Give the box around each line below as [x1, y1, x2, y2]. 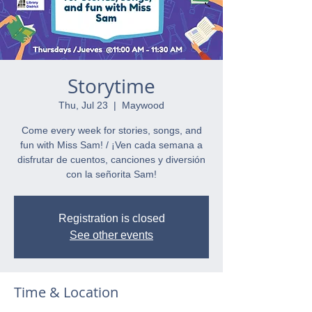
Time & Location [14, 283, 118, 302]
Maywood [122, 100, 164, 111]
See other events [70, 229, 153, 241]
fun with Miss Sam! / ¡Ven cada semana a [20, 139, 203, 150]
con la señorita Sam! [66, 169, 157, 180]
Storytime [68, 73, 155, 99]
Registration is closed [58, 212, 165, 224]
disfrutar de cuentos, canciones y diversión [17, 154, 205, 165]
